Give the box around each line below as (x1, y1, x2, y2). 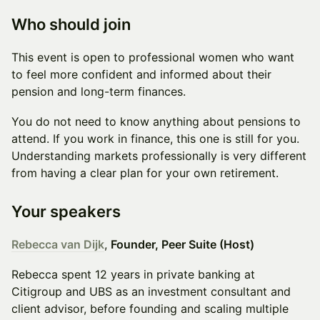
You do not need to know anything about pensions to (11, 114, 301, 129)
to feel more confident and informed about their (11, 67, 271, 81)
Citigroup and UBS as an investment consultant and (11, 284, 291, 299)
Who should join (11, 15, 131, 34)
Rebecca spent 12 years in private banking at (11, 267, 255, 281)
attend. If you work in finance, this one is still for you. (11, 131, 299, 146)
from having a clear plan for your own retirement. (11, 166, 279, 180)
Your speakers (11, 202, 121, 221)
